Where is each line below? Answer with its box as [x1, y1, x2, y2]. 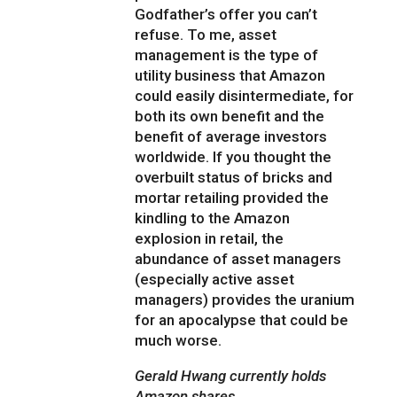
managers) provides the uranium [135, 291, 355, 309]
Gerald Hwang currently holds [135, 367, 327, 385]
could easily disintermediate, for [135, 87, 354, 105]
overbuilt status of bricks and [135, 168, 333, 187]
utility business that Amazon [135, 66, 326, 85]
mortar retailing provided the [135, 189, 330, 207]
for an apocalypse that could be [135, 311, 349, 330]
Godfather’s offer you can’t [135, 5, 318, 24]
